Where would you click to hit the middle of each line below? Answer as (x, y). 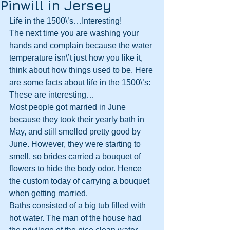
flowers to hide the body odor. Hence (76, 169)
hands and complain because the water (82, 45)
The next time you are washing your (75, 33)
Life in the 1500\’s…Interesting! (65, 21)
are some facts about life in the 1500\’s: (80, 82)
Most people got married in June (69, 107)
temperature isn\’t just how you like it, (77, 58)
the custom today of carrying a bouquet (80, 181)
